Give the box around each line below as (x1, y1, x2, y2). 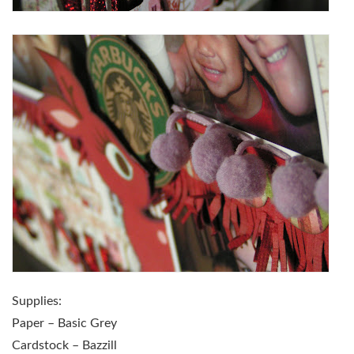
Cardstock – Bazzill (12, 339, 117, 352)
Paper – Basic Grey (12, 317, 117, 330)
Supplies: (12, 295, 62, 308)
